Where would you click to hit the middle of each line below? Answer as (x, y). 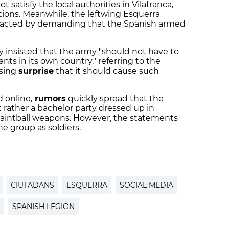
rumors (49, 99)
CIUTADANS (32, 185)
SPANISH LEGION (43, 207)
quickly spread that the (115, 99)
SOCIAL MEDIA (146, 185)
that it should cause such (106, 71)
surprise (36, 71)
